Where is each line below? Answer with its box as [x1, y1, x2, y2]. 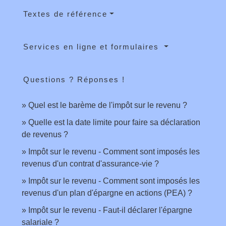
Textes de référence [23, 10, 107, 19]
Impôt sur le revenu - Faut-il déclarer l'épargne [28, 206, 192, 215]
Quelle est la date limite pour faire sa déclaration [28, 118, 200, 127]
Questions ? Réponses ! [23, 75, 125, 84]
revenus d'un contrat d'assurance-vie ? [22, 159, 159, 168]
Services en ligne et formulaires [23, 42, 162, 51]
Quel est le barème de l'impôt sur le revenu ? [28, 101, 187, 110]
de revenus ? [22, 130, 68, 139]
